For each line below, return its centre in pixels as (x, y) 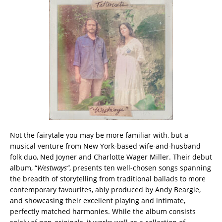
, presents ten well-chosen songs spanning (140, 167)
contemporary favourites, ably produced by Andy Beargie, (105, 189)
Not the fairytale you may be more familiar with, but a (99, 135)
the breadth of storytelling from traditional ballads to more (108, 178)
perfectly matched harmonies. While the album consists (103, 211)
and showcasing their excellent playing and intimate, (98, 200)
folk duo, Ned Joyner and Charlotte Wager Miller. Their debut (111, 157)
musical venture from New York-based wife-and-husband (105, 146)
